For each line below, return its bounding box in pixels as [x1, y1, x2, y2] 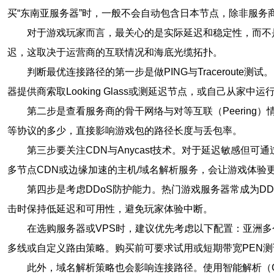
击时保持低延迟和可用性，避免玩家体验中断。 [7, 204, 213, 214]
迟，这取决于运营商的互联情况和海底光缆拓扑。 [7, 47, 223, 57]
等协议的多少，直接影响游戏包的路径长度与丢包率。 [7, 125, 242, 136]
